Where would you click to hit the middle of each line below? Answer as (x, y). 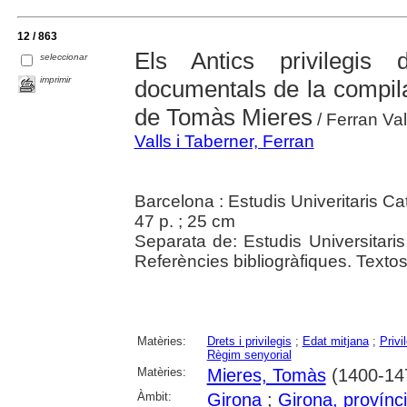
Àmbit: (154, 397)
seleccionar (64, 57)
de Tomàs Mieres (223, 118)
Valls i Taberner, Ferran (224, 142)
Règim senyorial (249, 355)
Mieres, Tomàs (266, 376)
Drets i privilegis (249, 342)
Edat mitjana (335, 342)
